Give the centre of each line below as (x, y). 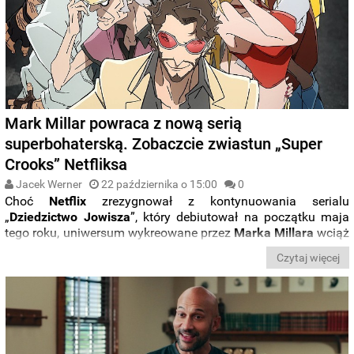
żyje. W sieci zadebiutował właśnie (117, 249)
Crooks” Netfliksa (66, 164)
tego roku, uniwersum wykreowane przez (119, 233)
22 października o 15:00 (160, 184)
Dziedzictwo (44, 217)
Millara (296, 233)
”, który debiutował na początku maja (240, 217)
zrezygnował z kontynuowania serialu (218, 201)
